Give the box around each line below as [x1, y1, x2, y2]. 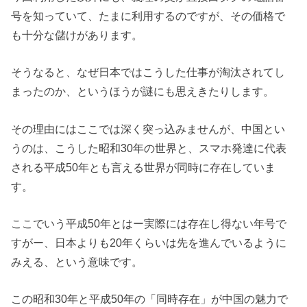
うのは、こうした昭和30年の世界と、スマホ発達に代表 [11, 141, 287, 154]
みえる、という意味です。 [11, 255, 143, 268]
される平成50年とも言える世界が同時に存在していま [11, 160, 276, 173]
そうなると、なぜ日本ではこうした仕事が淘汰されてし [11, 66, 286, 79]
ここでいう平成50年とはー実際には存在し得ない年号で [11, 217, 287, 230]
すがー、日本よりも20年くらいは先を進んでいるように [11, 236, 287, 249]
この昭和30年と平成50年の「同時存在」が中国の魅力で [11, 293, 288, 306]
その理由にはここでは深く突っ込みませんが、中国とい [11, 122, 286, 135]
